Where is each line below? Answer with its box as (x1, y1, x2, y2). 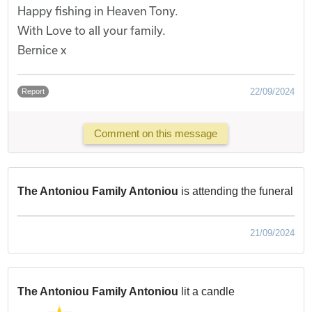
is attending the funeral (181, 185, 294, 197)
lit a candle (181, 285, 235, 297)
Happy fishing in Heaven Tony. (17, 3, 179, 17)
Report (22, 86, 45, 95)
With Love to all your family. (17, 23, 166, 37)
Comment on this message (94, 127, 218, 140)
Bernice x (17, 42, 67, 56)
